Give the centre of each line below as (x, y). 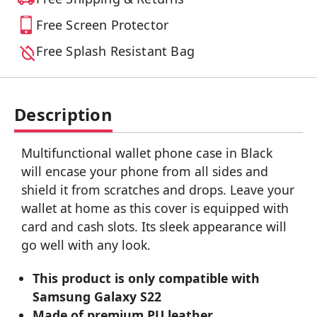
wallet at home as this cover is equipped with (155, 208)
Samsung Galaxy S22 (97, 297)
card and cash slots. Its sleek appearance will (154, 227)
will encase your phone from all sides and (145, 172)
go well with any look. (86, 245)
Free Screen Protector (103, 25)
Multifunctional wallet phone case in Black (147, 153)
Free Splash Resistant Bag (115, 51)
